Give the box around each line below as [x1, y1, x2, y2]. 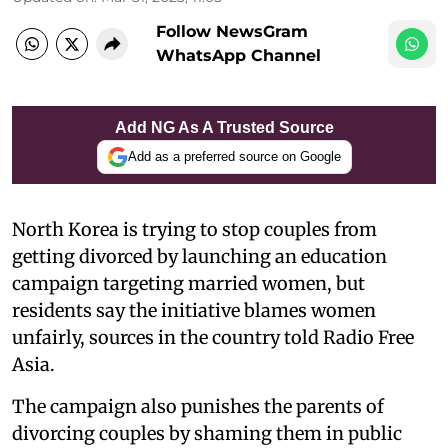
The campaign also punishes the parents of [12, 394, 384, 418]
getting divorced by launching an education [12, 244, 387, 268]
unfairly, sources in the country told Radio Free [12, 325, 414, 349]
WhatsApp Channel [156, 45, 321, 65]
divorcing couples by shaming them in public [12, 421, 402, 445]
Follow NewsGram [156, 21, 308, 41]
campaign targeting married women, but [12, 271, 365, 295]
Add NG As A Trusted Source [114, 118, 334, 136]
